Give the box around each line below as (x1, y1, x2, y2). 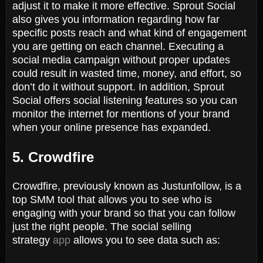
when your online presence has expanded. (12, 121, 214, 133)
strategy (12, 234, 53, 246)
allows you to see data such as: (70, 234, 223, 246)
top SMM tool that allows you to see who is (12, 193, 212, 205)
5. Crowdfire (12, 149, 102, 165)
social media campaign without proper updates (12, 53, 230, 66)
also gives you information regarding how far (12, 13, 220, 25)
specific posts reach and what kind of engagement (12, 26, 247, 39)
